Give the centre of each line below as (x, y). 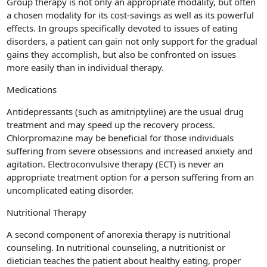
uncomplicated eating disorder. (70, 190)
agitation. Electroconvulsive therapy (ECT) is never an (115, 164)
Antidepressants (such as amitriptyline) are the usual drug (125, 112)
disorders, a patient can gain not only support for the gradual (132, 41)
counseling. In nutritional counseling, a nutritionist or (116, 248)
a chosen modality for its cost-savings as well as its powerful (131, 15)
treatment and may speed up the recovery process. (111, 125)
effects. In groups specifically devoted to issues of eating (122, 28)
